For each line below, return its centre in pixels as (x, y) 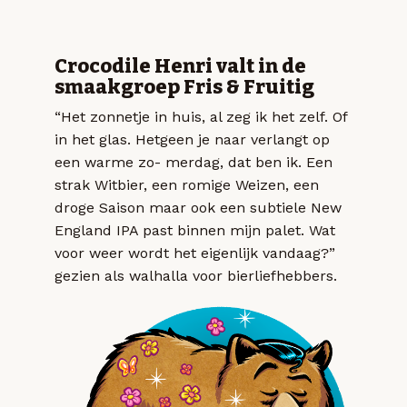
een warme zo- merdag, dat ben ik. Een (194, 162)
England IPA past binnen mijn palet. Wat (195, 230)
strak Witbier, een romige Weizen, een (187, 184)
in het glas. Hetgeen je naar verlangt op (192, 139)
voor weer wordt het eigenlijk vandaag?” (195, 253)
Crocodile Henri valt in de (180, 66)
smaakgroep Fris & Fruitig (184, 87)
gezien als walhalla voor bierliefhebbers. (196, 275)
